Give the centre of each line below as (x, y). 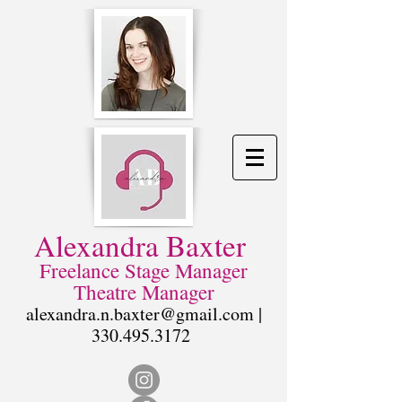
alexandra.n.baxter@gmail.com (140, 314)
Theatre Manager (144, 292)
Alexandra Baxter (140, 245)
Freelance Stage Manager (144, 270)
